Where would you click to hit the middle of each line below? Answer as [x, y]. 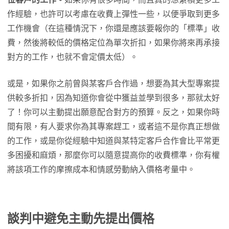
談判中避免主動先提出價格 [81, 219]
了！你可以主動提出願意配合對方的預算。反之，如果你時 [113, 112]
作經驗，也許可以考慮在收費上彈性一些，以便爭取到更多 [113, 14]
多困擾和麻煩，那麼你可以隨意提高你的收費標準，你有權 [113, 155]
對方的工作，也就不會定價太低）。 [73, 57]
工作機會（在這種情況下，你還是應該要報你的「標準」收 [113, 29]
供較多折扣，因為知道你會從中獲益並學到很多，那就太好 [113, 98]
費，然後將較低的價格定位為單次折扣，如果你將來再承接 [113, 43]
